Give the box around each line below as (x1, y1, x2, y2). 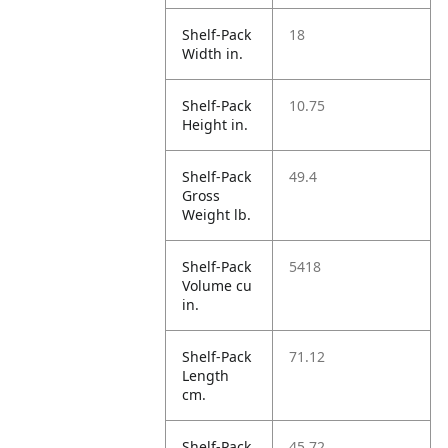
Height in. (182, 115, 249, 134)
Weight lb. (182, 205, 252, 224)
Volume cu (182, 276, 253, 295)
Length (182, 366, 230, 385)
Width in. (182, 44, 244, 63)
